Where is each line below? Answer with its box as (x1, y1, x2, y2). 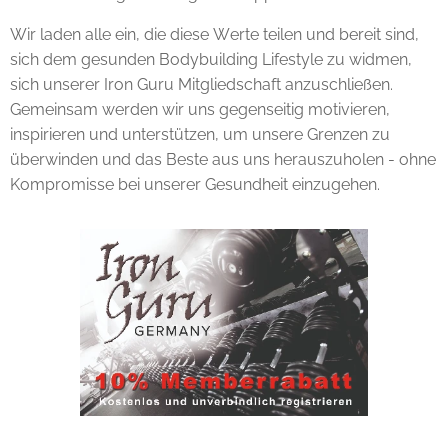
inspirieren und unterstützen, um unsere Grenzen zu (10, 125, 390, 144)
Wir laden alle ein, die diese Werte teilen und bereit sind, (10, 25, 419, 44)
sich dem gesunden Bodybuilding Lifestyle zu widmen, (10, 50, 412, 69)
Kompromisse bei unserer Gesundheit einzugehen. (10, 175, 380, 194)
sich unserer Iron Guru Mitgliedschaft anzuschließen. (10, 75, 393, 94)
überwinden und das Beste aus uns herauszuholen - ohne (10, 150, 436, 169)
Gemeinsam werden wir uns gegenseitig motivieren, (10, 100, 390, 119)
